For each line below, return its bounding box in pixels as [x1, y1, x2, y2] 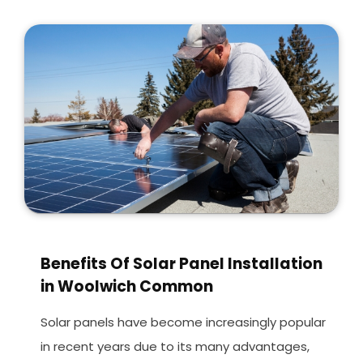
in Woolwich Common [41, 275, 214, 298]
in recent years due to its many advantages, [41, 338, 310, 356]
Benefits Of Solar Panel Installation [41, 253, 323, 275]
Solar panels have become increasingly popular [41, 314, 327, 331]
